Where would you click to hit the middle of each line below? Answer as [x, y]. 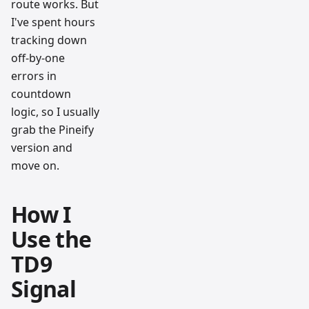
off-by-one [38, 58]
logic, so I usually [55, 111]
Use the [51, 239]
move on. [35, 165]
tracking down [49, 40]
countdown [41, 93]
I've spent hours [53, 22]
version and [42, 147]
